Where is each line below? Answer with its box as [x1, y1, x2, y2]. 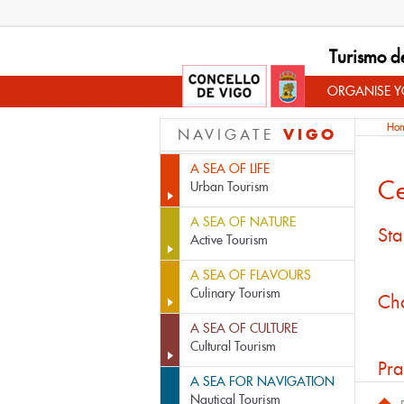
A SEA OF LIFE [190, 161, 270, 177]
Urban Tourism [190, 179, 269, 195]
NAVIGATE [178, 125, 283, 144]
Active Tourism [190, 232, 268, 248]
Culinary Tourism [190, 285, 280, 301]
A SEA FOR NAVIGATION [190, 373, 335, 390]
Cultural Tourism [190, 338, 276, 354]
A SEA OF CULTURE [190, 320, 298, 336]
